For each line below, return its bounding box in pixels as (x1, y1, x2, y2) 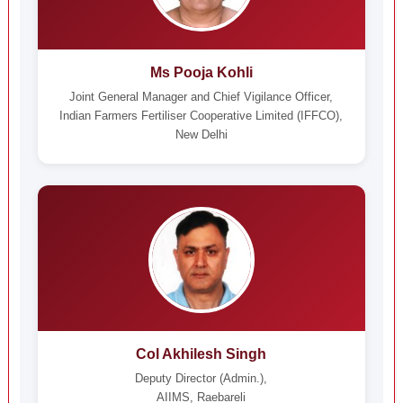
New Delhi (175, 128, 228, 141)
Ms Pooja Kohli (149, 65, 253, 80)
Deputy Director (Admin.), (135, 372, 268, 385)
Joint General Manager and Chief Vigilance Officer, (69, 90, 334, 103)
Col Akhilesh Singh (136, 346, 267, 362)
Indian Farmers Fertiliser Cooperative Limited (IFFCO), (59, 109, 344, 122)
